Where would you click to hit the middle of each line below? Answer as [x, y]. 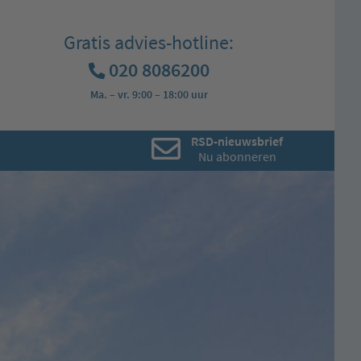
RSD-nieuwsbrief [237, 141]
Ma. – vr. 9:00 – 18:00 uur [149, 94]
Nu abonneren [237, 156]
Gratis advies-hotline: [149, 42]
